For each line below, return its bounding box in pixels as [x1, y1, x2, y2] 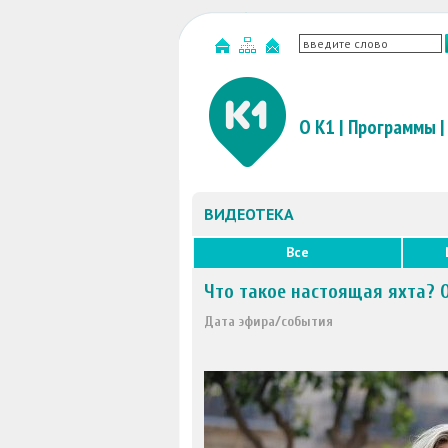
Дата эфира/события [204, 313, 333, 330]
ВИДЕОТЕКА [204, 204, 294, 224]
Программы [348, 114, 436, 140]
